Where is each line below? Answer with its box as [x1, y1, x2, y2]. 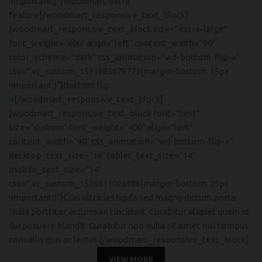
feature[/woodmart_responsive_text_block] [9, 10, 188, 20]
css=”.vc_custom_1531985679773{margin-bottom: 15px [9, 66, 229, 76]
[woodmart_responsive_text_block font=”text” [9, 108, 200, 118]
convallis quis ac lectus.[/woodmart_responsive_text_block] [9, 235, 249, 244]
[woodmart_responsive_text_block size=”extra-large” [9, 24, 227, 34]
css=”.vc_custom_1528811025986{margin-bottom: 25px [9, 178, 229, 188]
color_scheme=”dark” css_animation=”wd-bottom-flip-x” [9, 52, 240, 62]
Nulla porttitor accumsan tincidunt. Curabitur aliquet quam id [9, 206, 249, 216]
